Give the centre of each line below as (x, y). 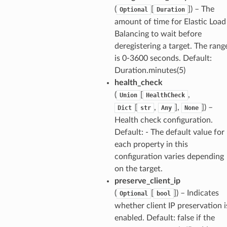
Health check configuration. (163, 120)
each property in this (151, 144)
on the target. (138, 168)
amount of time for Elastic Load (170, 22)
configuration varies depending (169, 156)
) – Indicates (197, 193)
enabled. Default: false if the (164, 218)
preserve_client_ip (147, 181)
